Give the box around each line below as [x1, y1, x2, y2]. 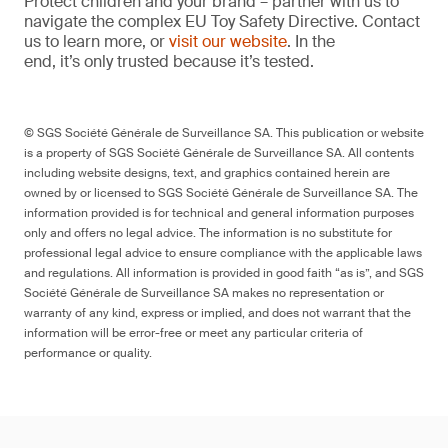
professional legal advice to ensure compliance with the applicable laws [24, 245, 422, 261]
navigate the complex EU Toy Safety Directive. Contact [24, 11, 420, 32]
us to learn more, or [24, 31, 169, 52]
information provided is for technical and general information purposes [24, 205, 414, 221]
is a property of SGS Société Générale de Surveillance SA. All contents [24, 145, 414, 161]
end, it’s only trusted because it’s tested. [24, 51, 314, 72]
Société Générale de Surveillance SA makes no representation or [24, 285, 384, 301]
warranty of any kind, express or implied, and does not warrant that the [24, 305, 411, 321]
